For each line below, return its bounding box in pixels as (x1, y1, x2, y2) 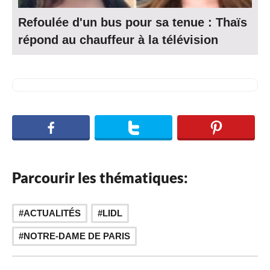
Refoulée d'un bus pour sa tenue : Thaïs (18, 15, 247, 29)
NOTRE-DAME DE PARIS (24, 231, 130, 242)
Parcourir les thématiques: (12, 169, 188, 187)
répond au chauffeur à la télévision (18, 33, 218, 46)
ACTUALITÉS (24, 208, 81, 219)
